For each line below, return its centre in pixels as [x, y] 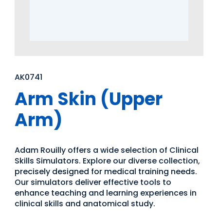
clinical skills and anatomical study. [85, 204]
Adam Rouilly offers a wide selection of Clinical [107, 150]
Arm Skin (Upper [89, 99]
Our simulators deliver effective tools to [93, 182]
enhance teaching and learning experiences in [106, 193]
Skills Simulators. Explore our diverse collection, [107, 161]
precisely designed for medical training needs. [106, 172]
